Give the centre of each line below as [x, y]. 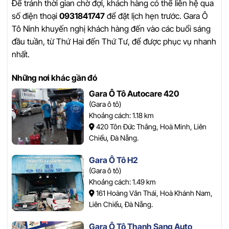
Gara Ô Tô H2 [113, 160]
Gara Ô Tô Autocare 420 [134, 93]
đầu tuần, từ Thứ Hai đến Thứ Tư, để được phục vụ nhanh [114, 41]
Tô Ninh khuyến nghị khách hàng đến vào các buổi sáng [111, 28]
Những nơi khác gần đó [54, 77]
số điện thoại [36, 16]
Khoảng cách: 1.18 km [121, 115]
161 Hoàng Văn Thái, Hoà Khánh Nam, [153, 193]
